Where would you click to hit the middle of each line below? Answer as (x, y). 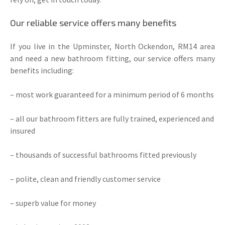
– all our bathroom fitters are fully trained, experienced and (112, 118)
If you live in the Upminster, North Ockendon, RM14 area (113, 46)
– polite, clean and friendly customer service (85, 179)
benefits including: (42, 70)
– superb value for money (53, 203)
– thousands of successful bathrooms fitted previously (103, 154)
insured (23, 130)
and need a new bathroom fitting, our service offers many (113, 58)
